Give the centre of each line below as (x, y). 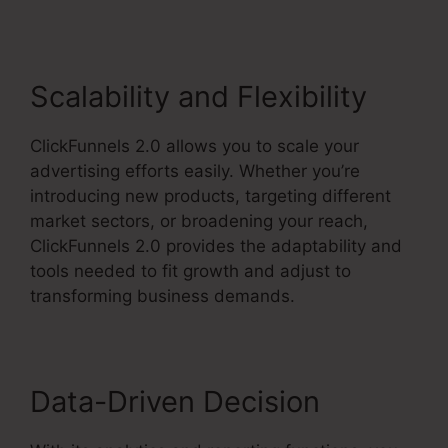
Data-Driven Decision (175, 401)
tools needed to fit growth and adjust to (190, 270)
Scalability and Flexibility (198, 96)
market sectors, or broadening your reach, (199, 220)
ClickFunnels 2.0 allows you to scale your (194, 145)
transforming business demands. (162, 295)
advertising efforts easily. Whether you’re (195, 170)
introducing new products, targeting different (210, 195)
